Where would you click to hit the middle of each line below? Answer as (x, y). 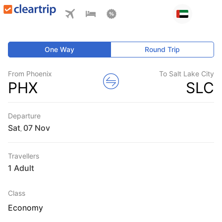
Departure (24, 116)
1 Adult (21, 168)
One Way (60, 49)
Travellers (24, 156)
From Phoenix (30, 74)
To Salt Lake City (187, 74)
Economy (26, 208)
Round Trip (163, 49)
